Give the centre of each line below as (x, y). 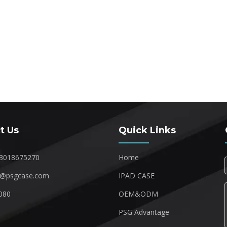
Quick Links (147, 130)
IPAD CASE (137, 176)
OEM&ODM (138, 194)
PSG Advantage (144, 212)
